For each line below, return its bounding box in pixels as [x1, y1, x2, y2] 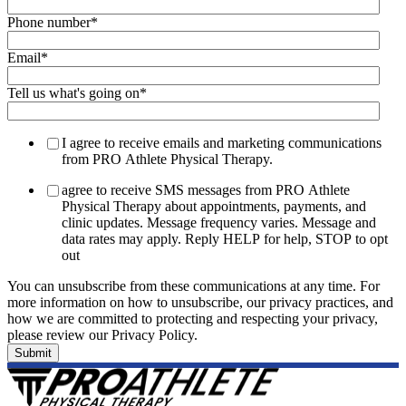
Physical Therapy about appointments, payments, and [62, 198, 366, 214]
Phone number [7, 14, 91, 30]
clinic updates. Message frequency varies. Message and [62, 214, 376, 230]
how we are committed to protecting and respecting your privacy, [7, 310, 378, 326]
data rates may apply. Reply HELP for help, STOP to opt [62, 230, 388, 246]
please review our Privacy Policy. [7, 326, 198, 343]
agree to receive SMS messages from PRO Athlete [62, 181, 350, 198]
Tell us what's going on [7, 84, 140, 101]
